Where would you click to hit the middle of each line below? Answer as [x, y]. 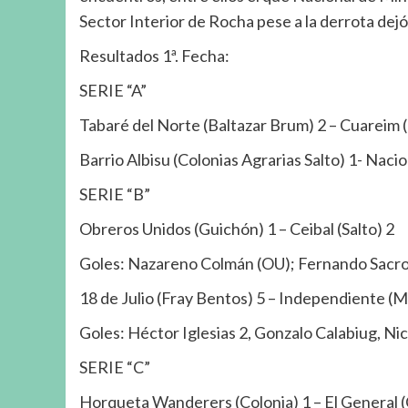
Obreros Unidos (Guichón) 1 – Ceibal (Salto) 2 [237, 228]
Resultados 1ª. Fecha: [154, 55]
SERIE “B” [115, 194]
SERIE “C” [115, 367]
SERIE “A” [113, 90]
